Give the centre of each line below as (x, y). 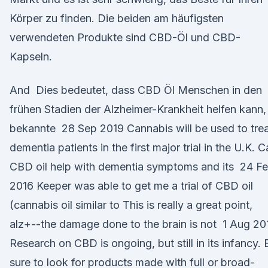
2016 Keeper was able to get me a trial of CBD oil (131, 186)
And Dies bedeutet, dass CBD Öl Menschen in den (136, 90)
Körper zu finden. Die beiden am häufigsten (117, 18)
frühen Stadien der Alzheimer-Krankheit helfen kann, (138, 109)
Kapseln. (31, 57)
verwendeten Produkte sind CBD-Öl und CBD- (125, 37)
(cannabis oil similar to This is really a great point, (131, 205)
